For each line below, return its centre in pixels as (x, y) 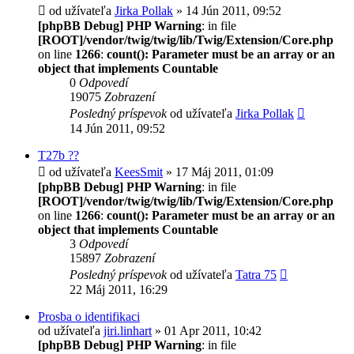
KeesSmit (139, 171)
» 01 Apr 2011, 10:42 (207, 330)
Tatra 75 (256, 274)
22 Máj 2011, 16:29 (119, 289)
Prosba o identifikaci (89, 316)
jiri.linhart (128, 330)
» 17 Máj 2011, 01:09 (218, 171)
